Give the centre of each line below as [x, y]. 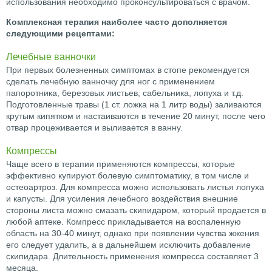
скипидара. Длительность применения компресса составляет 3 [132, 257]
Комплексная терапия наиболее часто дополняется [117, 22]
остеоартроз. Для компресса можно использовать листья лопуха [135, 187]
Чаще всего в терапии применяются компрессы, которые [121, 164]
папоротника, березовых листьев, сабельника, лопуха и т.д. [125, 93]
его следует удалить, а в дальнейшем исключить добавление [128, 245]
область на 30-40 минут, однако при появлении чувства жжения [133, 233]
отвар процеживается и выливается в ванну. [94, 128]
